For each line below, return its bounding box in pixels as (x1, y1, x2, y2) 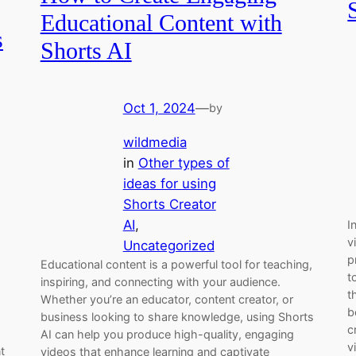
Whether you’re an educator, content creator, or (40, 292, 293, 307)
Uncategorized (122, 238, 215, 254)
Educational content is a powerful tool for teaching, (40, 257, 312, 272)
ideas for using (122, 176, 216, 192)
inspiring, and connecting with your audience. (40, 275, 281, 289)
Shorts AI (40, 38, 132, 64)
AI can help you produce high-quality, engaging (40, 327, 294, 342)
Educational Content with (40, 10, 282, 37)
